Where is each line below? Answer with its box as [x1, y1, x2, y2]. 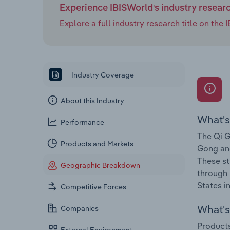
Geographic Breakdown [61, 161, 141, 170]
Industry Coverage [70, 70, 134, 80]
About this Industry [61, 96, 125, 106]
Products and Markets [61, 139, 134, 149]
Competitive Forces [61, 182, 127, 192]
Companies [61, 204, 99, 214]
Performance [61, 118, 105, 127]
